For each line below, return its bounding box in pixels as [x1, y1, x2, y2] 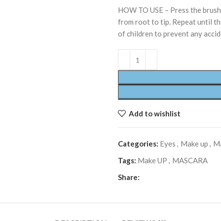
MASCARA [172, 156, 208, 165]
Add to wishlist [128, 109, 181, 118]
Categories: [118, 139, 158, 148]
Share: [118, 173, 140, 182]
